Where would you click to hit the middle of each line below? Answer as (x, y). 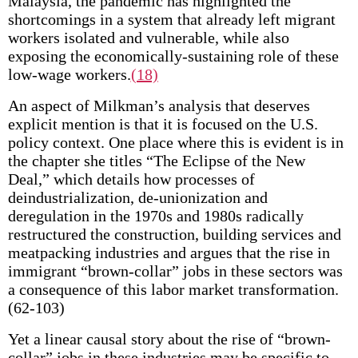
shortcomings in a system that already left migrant (171, 19)
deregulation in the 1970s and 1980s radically (155, 216)
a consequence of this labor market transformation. (173, 289)
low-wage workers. (69, 74)
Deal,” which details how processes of (131, 179)
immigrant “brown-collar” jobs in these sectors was (175, 271)
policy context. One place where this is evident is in (175, 142)
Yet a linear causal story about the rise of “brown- (169, 339)
